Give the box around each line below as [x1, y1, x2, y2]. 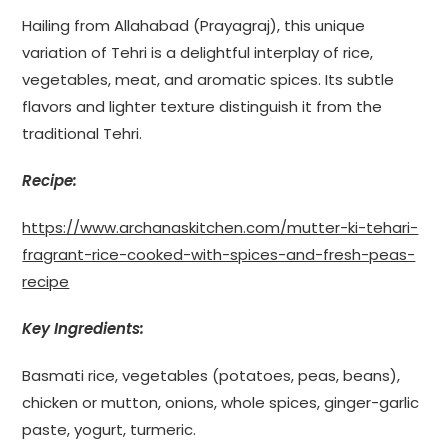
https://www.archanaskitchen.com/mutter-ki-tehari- [22, 216, 419, 238]
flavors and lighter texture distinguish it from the [22, 95, 383, 117]
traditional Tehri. [22, 122, 143, 144]
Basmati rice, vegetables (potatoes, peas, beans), [22, 364, 401, 386]
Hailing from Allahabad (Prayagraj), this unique [22, 14, 366, 36]
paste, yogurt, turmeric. [22, 418, 197, 440]
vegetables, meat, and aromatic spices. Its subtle [22, 68, 395, 90]
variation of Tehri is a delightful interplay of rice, [22, 41, 374, 63]
